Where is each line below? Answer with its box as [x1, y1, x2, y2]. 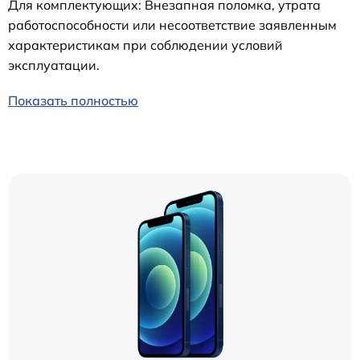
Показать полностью [8, 92, 138, 108]
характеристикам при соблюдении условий [8, 37, 283, 53]
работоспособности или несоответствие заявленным [8, 17, 337, 33]
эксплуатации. [8, 57, 100, 73]
